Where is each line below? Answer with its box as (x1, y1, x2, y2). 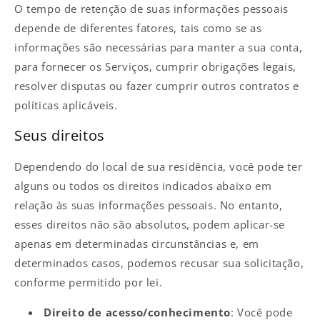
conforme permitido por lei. (14, 274, 163, 289)
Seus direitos (14, 126, 105, 146)
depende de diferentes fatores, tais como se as (14, 20, 262, 35)
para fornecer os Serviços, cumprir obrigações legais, (14, 59, 296, 74)
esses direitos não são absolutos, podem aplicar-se (14, 216, 286, 231)
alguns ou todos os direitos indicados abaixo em (14, 178, 272, 193)
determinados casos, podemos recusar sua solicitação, (14, 255, 304, 270)
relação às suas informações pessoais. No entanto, (14, 197, 283, 212)
